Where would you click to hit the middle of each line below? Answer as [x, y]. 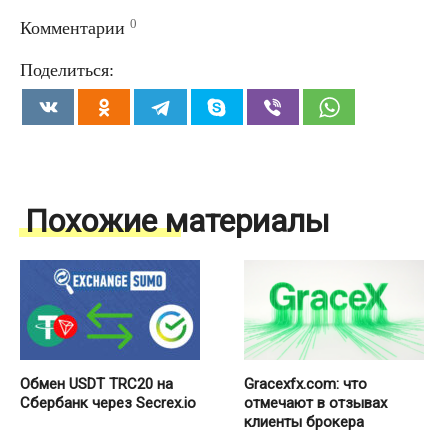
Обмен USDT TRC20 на [96, 383]
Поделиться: [67, 69]
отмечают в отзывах [315, 402]
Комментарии [72, 27]
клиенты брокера [304, 421]
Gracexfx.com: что [305, 383]
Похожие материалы [177, 220]
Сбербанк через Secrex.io [108, 402]
